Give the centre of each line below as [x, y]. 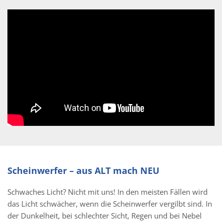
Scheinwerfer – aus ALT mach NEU [83, 171]
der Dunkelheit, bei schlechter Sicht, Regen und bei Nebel [105, 216]
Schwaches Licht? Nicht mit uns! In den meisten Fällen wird [108, 192]
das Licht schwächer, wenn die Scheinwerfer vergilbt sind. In [110, 204]
